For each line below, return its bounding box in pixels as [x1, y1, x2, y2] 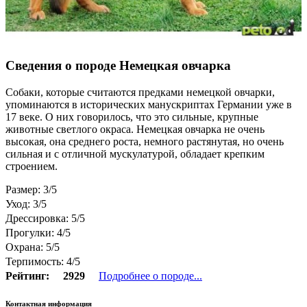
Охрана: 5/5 [5, 241, 60, 254]
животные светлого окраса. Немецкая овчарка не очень [5, 123, 265, 136]
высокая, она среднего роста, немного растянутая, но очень [5, 136, 284, 148]
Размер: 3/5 [5, 184, 57, 196]
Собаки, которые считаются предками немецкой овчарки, [5, 86, 275, 99]
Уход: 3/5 [5, 198, 47, 210]
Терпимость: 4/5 [5, 256, 80, 268]
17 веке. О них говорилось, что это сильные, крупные [5, 111, 258, 123]
